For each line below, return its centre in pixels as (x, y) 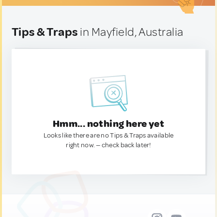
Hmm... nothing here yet (108, 124)
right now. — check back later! (108, 145)
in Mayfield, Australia (131, 32)
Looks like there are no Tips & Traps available (108, 135)
